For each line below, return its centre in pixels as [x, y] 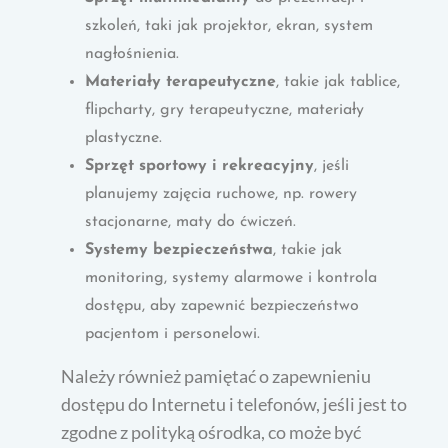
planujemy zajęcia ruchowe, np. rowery [221, 193]
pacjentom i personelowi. [173, 333]
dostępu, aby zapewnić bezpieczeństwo [222, 305]
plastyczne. [124, 137]
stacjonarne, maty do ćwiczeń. [191, 221]
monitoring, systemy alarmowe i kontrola [231, 277]
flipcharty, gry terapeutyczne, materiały [225, 109]
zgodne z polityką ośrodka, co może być [211, 431]
